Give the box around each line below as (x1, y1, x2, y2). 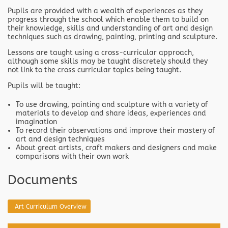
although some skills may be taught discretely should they (8, 57, 208, 66)
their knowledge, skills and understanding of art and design (8, 24, 213, 33)
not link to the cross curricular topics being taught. (8, 66, 181, 74)
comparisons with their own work (16, 152, 129, 161)
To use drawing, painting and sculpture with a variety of (16, 100, 208, 109)
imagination (16, 118, 57, 126)
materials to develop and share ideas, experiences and (16, 109, 206, 118)
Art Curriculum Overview (13, 203, 87, 210)
